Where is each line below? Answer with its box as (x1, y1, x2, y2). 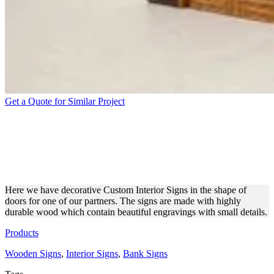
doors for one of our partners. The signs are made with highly (5, 195, 241, 206)
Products (5, 227, 39, 238)
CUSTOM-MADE (5, 106, 156, 129)
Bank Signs (123, 248, 168, 259)
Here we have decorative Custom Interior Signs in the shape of (5, 184, 246, 195)
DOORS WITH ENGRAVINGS (5, 152, 268, 174)
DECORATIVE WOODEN (5, 129, 231, 152)
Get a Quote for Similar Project (5, 95, 125, 106)
